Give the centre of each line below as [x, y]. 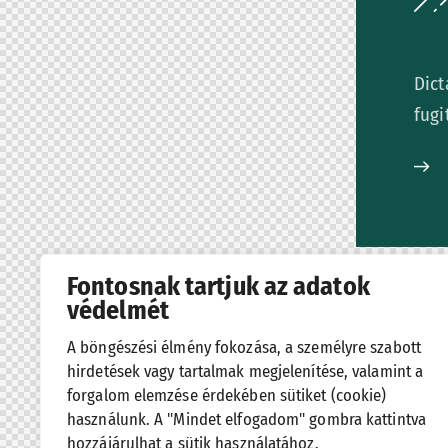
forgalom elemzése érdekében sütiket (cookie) [227, 395]
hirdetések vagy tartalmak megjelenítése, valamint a [245, 371]
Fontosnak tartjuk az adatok [218, 286]
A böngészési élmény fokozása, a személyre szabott [244, 347]
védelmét [118, 310]
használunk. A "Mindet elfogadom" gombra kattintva [246, 419]
